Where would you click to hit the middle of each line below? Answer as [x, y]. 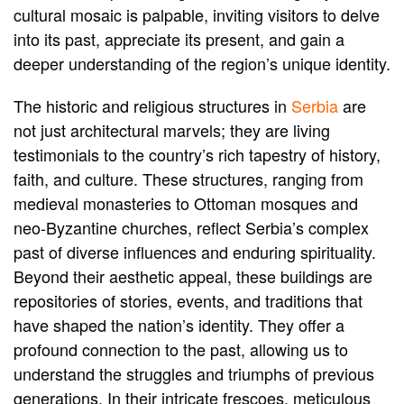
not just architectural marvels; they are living [172, 130]
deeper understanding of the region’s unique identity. [202, 64]
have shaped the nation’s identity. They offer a [179, 325]
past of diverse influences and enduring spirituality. [195, 252]
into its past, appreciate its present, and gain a [179, 39]
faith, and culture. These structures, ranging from [188, 179]
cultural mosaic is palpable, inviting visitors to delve [197, 15]
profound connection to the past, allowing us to [181, 349]
